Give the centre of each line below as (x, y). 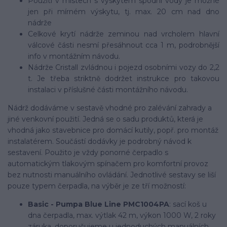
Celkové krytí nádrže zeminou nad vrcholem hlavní (124, 34)
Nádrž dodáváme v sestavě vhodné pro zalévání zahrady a (110, 108)
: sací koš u (188, 204)
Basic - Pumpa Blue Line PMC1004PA (99, 204)
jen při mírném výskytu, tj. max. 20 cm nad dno (124, 11)
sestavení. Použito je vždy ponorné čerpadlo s (88, 152)
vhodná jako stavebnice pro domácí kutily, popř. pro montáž (113, 130)
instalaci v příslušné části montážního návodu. (108, 89)
